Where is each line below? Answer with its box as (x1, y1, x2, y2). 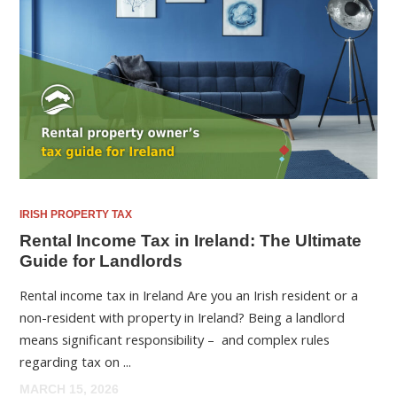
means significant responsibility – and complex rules (19, 331, 331, 349)
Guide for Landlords (19, 252, 183, 271)
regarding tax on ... (19, 353, 132, 371)
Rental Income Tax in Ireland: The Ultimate (19, 231, 362, 251)
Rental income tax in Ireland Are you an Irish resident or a (19, 286, 359, 305)
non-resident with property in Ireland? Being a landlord (19, 308, 346, 327)
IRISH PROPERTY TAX (19, 207, 133, 221)
